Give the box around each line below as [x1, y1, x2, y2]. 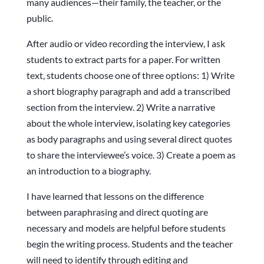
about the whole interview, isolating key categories [26, 117, 230, 129]
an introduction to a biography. [26, 165, 151, 177]
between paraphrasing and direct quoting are [26, 206, 208, 218]
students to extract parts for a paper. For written [26, 54, 220, 65]
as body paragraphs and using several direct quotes [26, 133, 232, 145]
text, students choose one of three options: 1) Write [26, 70, 235, 81]
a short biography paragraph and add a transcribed [26, 85, 230, 97]
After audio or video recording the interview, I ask [26, 38, 225, 49]
